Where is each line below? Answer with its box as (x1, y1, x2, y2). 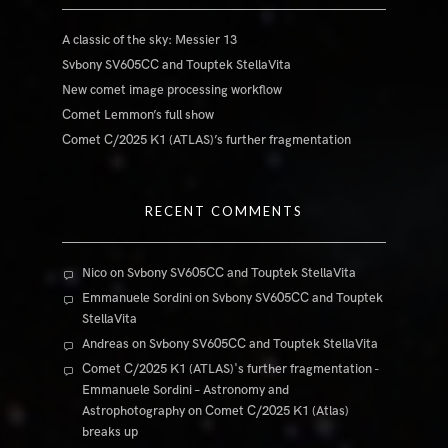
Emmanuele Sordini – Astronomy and (82, 382, 290, 399)
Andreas (82, 336, 130, 353)
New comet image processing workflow (62, 82, 283, 99)
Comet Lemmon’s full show (62, 107, 215, 124)
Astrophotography (82, 403, 186, 420)
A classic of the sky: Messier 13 (62, 32, 238, 49)
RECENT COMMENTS (145, 203, 303, 220)
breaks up (82, 424, 139, 441)
